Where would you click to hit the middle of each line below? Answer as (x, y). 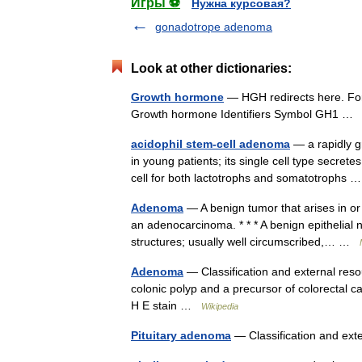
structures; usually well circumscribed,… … (245, 242)
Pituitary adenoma (181, 335)
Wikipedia (220, 306)
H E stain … (166, 305)
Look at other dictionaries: (211, 68)
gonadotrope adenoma (214, 27)
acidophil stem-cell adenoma (210, 144)
